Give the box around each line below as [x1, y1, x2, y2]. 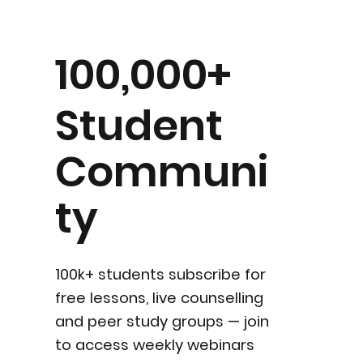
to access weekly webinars [54, 335, 254, 356]
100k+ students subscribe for [54, 264, 266, 285]
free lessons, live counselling [54, 288, 263, 309]
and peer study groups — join [54, 311, 269, 332]
